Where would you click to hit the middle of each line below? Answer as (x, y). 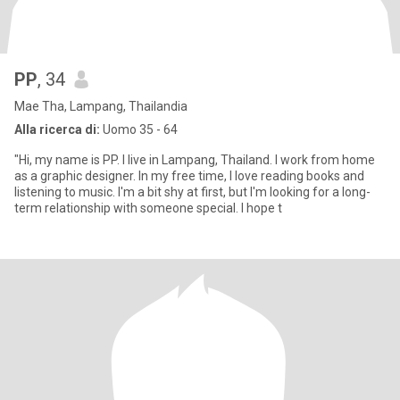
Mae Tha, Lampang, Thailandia (101, 106)
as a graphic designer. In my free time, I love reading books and (189, 176)
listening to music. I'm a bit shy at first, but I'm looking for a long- (192, 192)
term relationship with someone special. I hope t (148, 208)
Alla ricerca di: (57, 129)
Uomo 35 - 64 (139, 129)
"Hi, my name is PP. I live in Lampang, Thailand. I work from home (195, 160)
